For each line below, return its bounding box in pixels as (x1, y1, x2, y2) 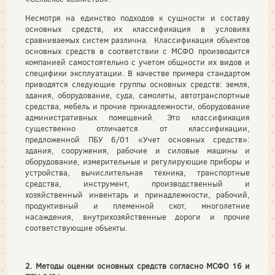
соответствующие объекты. (25, 223, 128, 233)
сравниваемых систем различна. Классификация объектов (25, 35, 250, 45)
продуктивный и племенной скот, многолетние (25, 201, 250, 211)
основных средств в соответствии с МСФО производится (25, 46, 250, 56)
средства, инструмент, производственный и (25, 179, 250, 189)
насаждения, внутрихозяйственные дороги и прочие (25, 212, 250, 222)
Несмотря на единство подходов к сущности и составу (25, 13, 250, 23)
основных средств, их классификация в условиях (25, 24, 250, 34)
